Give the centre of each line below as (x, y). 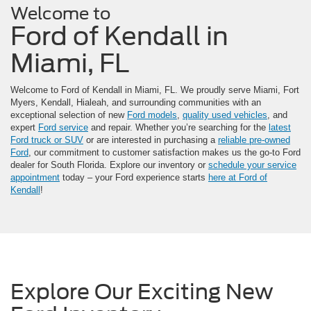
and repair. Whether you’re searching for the (178, 128)
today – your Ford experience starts (134, 178)
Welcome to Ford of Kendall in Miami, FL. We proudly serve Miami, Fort (155, 90)
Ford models (152, 115)
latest (280, 128)
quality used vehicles (225, 115)
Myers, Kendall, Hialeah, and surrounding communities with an (136, 103)
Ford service (63, 128)
